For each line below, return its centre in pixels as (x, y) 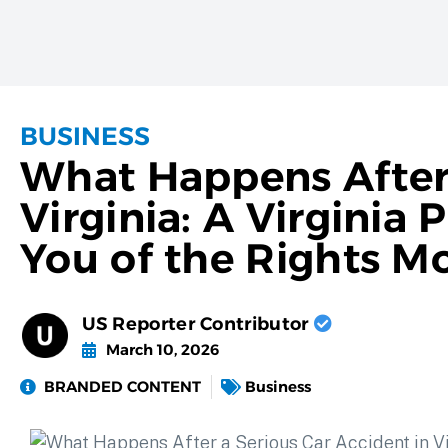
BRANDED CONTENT (122, 386)
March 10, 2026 (162, 349)
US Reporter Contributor (197, 324)
